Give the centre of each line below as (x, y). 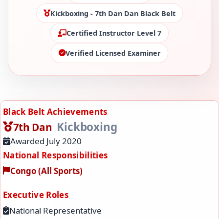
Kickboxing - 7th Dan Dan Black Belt (113, 13)
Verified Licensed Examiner (113, 53)
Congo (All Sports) (47, 171)
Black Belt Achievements (55, 112)
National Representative (56, 211)
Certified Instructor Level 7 (114, 33)
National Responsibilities (55, 155)
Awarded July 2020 (46, 141)
